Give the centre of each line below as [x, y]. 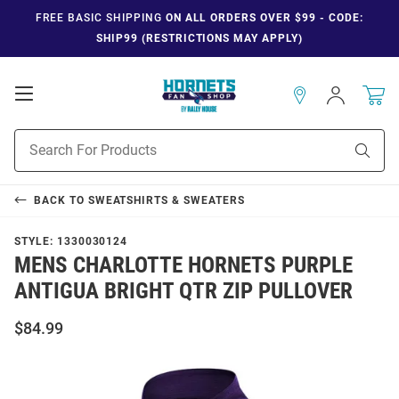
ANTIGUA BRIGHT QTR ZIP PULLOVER [183, 290]
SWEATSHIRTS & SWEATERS [166, 200]
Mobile [58, 111]
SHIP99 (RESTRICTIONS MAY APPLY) [199, 38]
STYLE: [36, 241]
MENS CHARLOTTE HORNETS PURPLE [183, 265]
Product [37, 138]
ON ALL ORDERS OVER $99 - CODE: [262, 18]
